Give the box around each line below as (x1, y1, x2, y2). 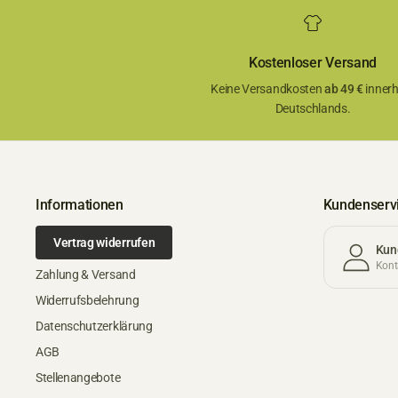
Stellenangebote (36, 370, 121, 385)
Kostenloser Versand (249, 54, 377, 71)
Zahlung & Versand (36, 267, 136, 282)
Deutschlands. (275, 101, 351, 115)
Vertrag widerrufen (53, 235, 155, 250)
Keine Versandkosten (211, 82, 324, 96)
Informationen (36, 196, 123, 213)
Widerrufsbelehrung (36, 293, 139, 307)
